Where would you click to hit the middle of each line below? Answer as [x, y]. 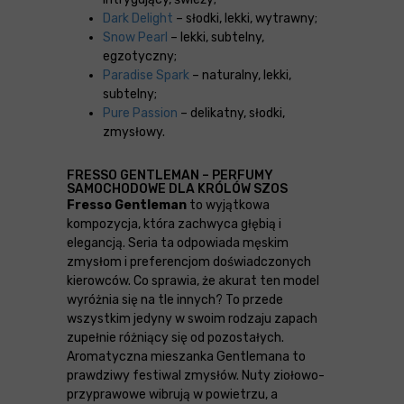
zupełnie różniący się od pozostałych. [175, 338]
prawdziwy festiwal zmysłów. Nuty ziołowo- [196, 376]
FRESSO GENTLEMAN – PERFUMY [170, 176]
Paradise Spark [146, 76]
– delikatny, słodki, [233, 114]
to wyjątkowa [228, 206]
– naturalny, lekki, [240, 76]
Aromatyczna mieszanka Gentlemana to [186, 357]
